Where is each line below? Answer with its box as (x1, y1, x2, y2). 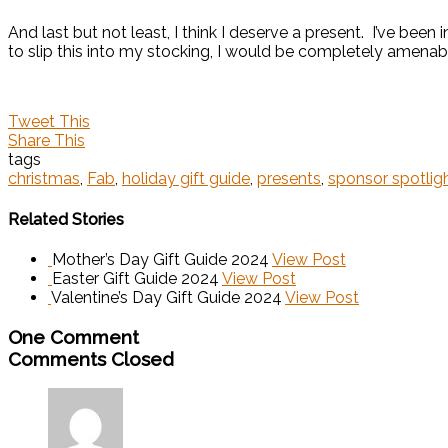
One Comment (8, 325, 139, 348)
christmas (8, 169, 80, 189)
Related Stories (8, 209, 124, 229)
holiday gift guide (122, 169, 250, 189)
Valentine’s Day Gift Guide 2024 (51, 287, 282, 307)
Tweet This (8, 112, 90, 132)
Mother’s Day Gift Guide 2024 (52, 249, 269, 269)
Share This (8, 131, 85, 151)
